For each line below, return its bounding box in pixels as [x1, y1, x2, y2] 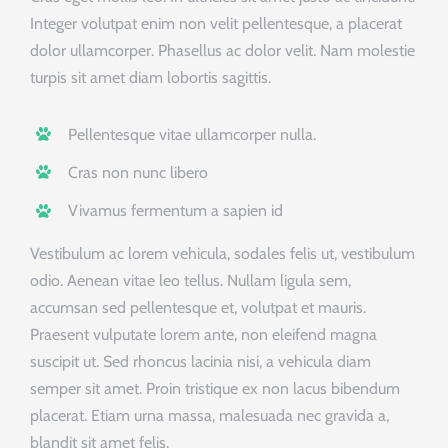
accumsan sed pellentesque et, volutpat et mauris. [29, 297, 366, 317]
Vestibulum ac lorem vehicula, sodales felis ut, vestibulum [29, 243, 415, 263]
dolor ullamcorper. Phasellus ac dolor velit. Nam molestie [29, 40, 415, 60]
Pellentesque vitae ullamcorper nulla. [68, 124, 317, 144]
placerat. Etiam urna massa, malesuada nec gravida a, [29, 405, 389, 425]
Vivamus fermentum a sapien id [68, 200, 284, 220]
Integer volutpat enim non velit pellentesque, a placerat [29, 13, 402, 33]
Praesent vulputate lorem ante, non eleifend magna [29, 324, 377, 344]
